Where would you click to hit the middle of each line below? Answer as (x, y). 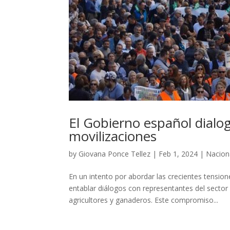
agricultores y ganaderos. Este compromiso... (144, 200)
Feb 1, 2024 (178, 154)
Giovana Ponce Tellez (115, 154)
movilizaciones (113, 136)
